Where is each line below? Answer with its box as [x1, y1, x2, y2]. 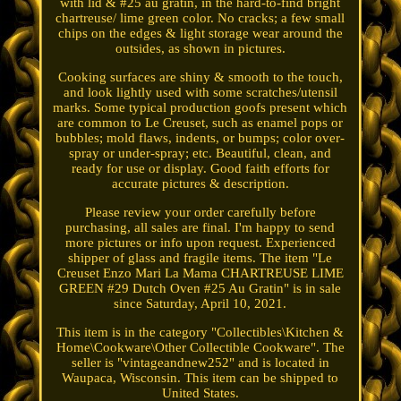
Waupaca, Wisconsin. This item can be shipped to [62, 371, 339, 386]
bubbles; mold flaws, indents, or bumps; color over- [55, 131, 346, 146]
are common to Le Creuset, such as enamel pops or [57, 115, 344, 131]
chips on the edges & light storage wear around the [57, 26, 343, 41]
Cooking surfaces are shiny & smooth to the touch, [57, 70, 343, 85]
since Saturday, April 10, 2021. [114, 296, 287, 311]
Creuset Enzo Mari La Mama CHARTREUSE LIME [56, 266, 344, 281]
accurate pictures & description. [111, 176, 289, 192]
